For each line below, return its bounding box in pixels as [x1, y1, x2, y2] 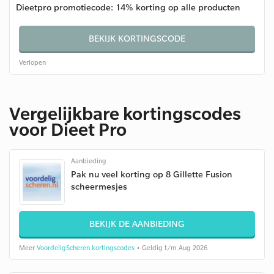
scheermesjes [71, 180, 127, 192]
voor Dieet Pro [9, 117, 127, 140]
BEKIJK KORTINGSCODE [89, 32, 185, 44]
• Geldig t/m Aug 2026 [135, 243, 207, 252]
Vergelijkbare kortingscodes [9, 102, 241, 124]
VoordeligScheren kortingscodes [37, 243, 135, 252]
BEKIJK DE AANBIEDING [89, 218, 185, 229]
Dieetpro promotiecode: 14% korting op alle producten [16, 1, 240, 13]
